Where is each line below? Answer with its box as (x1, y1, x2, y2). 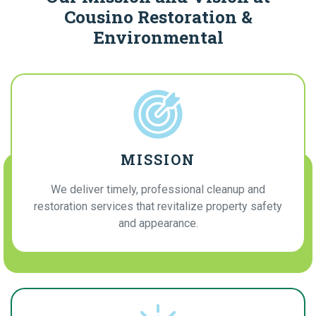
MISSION (121, 150, 195, 169)
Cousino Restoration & (63, 4, 253, 28)
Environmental (92, 25, 224, 49)
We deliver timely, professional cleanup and (51, 182, 265, 196)
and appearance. (118, 216, 198, 230)
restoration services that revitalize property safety (34, 199, 282, 213)
